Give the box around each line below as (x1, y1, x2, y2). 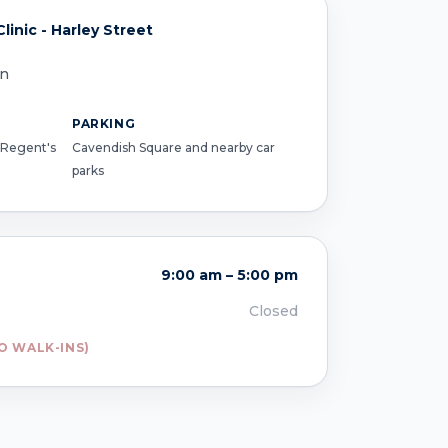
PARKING (72, 115, 136, 131)
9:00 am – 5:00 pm (161, 266, 299, 285)
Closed (249, 302, 299, 321)
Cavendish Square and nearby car (72, 139, 275, 155)
